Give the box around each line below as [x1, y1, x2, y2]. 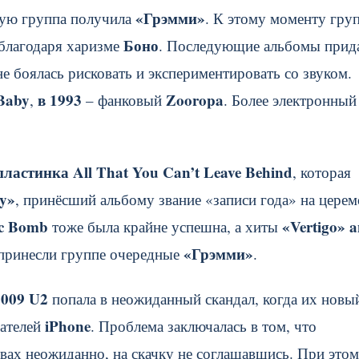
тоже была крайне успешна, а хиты [48, 216, 282, 236]
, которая [292, 162, 351, 182]
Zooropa [166, 89, 224, 111]
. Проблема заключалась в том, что [91, 316, 317, 336]
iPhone [45, 315, 91, 337]
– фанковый [82, 90, 166, 110]
